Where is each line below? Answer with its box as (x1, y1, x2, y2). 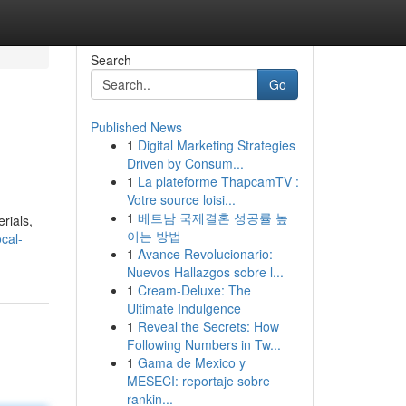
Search (90, 51, 131, 69)
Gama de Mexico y (137, 353, 246, 372)
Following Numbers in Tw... (126, 335, 281, 353)
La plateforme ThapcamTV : (137, 172, 299, 190)
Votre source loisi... (126, 190, 236, 208)
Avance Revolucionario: (137, 245, 273, 263)
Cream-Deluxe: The (137, 281, 251, 299)
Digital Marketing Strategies (137, 136, 295, 154)
